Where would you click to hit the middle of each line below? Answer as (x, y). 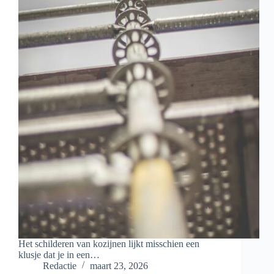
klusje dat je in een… (59, 255)
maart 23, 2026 (119, 266)
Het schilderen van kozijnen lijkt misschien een (109, 244)
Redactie (60, 266)
